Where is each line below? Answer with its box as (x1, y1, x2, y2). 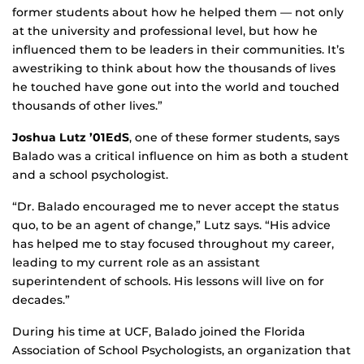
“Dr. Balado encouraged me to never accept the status (12, 199, 339, 214)
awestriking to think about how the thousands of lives (12, 61, 336, 76)
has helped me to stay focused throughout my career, (12, 236, 334, 252)
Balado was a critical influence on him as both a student (12, 149, 349, 164)
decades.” (12, 292, 70, 308)
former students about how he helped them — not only (12, 5, 344, 20)
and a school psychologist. (12, 167, 168, 183)
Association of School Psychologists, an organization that (12, 343, 351, 358)
